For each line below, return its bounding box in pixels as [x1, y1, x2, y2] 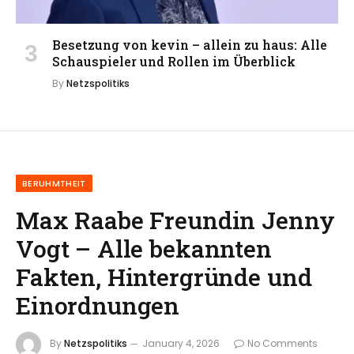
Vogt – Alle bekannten [16, 232, 272, 264]
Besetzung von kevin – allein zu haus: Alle [52, 36, 327, 53]
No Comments [247, 336, 318, 350]
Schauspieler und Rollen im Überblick [52, 52, 296, 70]
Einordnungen [16, 288, 180, 321]
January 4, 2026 [142, 336, 220, 350]
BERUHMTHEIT [22, 176, 86, 190]
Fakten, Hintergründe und [16, 260, 312, 292]
